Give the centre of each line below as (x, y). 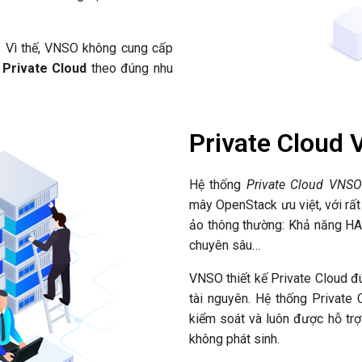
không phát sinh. (234, 339)
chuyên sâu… (225, 246)
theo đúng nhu (130, 69)
